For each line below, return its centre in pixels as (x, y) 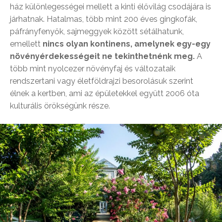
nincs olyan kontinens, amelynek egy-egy (127, 44)
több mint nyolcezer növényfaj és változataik (93, 68)
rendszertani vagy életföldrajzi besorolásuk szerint (102, 81)
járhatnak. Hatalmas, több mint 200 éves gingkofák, (104, 19)
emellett (26, 44)
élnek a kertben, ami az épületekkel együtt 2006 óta (105, 93)
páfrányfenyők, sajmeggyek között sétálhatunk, (97, 31)
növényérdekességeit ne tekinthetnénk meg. (102, 56)
